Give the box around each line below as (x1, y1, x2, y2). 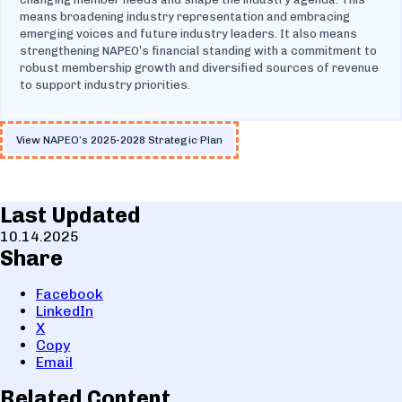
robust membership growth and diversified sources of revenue (20, 60, 379, 74)
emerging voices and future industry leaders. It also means (20, 26, 357, 40)
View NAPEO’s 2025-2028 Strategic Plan (16, 133, 223, 146)
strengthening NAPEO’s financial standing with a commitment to (20, 43, 377, 57)
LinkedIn (36, 301, 93, 319)
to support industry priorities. (20, 77, 190, 92)
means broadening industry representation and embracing (20, 9, 350, 23)
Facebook (36, 284, 103, 302)
